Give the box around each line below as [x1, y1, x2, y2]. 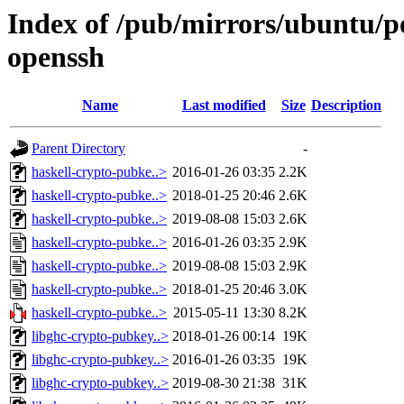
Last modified [181, 97, 266, 114]
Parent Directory [32, 141, 125, 157]
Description [311, 97, 381, 114]
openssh [7, 41, 105, 73]
